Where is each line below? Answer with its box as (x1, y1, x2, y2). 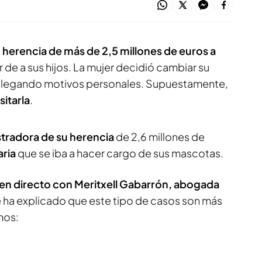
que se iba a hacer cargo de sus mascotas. (18, 146, 223, 160)
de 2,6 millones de (114, 130, 205, 143)
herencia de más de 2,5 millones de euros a (2, 44, 216, 57)
